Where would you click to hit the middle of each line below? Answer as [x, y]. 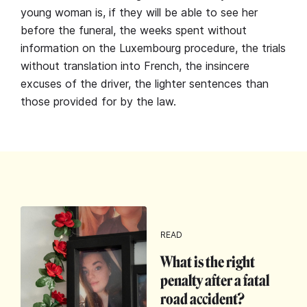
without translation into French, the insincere [135, 65]
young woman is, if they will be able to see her [139, 12]
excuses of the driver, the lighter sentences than [145, 83]
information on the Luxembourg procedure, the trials [153, 48]
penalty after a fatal [215, 281]
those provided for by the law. [98, 101]
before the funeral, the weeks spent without [134, 30]
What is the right [208, 262]
